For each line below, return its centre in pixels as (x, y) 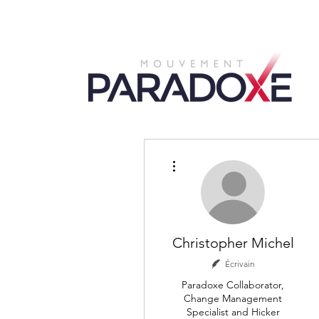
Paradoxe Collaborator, (233, 285)
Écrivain (240, 264)
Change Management (233, 298)
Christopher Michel (233, 243)
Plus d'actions (204, 156)
